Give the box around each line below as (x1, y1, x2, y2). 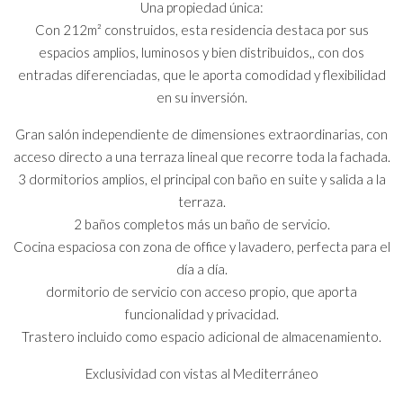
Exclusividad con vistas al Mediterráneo (85, 364, 318, 381)
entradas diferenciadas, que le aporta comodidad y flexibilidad (17, 66, 386, 83)
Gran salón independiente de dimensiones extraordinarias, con (15, 125, 388, 142)
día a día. (175, 260, 228, 277)
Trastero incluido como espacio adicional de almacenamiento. (22, 327, 381, 345)
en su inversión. (156, 88, 247, 105)
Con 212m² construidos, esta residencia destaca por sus (34, 21, 369, 38)
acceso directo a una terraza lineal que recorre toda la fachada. (13, 148, 390, 165)
